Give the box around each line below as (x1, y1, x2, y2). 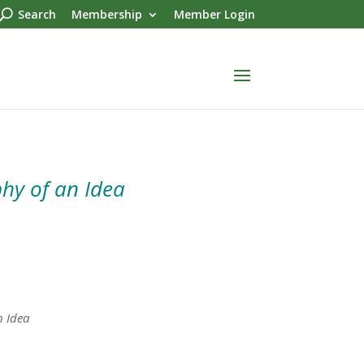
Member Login (173, 6, 255, 22)
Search (17, 6, 56, 22)
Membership (71, 6, 142, 22)
